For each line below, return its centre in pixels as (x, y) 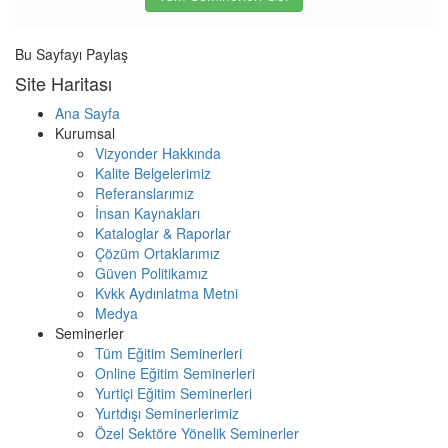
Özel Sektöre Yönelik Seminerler (197, 432)
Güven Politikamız (151, 272)
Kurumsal (85, 132)
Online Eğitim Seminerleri (175, 372)
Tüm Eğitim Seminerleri (168, 352)
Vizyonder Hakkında (158, 152)
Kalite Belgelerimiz (153, 172)
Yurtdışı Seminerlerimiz (167, 412)
